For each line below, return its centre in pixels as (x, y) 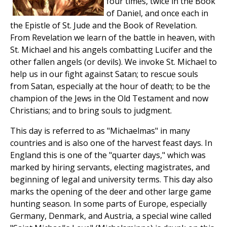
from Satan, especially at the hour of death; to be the (110, 86)
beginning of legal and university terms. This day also (111, 180)
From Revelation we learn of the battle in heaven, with (112, 38)
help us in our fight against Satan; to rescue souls (104, 74)
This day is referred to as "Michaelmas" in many (100, 131)
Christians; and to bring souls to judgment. (91, 111)
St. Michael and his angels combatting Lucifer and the (111, 50)
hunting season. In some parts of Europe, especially (108, 204)
